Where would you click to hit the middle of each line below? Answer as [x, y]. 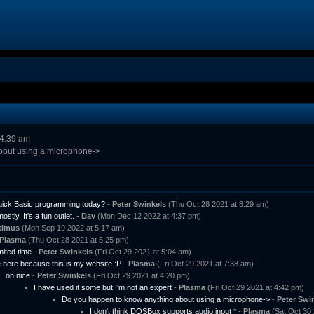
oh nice [18, 275]
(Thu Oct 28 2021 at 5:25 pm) [77, 240]
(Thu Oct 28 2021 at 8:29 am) [218, 204]
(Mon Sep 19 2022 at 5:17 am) [72, 228]
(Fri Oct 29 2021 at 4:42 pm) [255, 287]
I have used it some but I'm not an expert [103, 287]
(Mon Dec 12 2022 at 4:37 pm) [148, 216]
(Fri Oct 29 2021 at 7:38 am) [204, 264]
